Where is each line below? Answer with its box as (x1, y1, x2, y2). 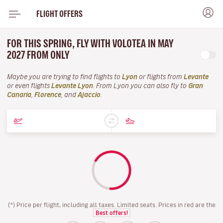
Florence (34, 92, 61, 98)
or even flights (7, 83, 51, 89)
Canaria (7, 92, 31, 98)
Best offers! (95, 210, 128, 216)
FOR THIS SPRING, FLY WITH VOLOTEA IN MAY (7, 38, 173, 49)
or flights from (137, 74, 184, 80)
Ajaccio (78, 92, 101, 98)
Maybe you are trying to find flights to (7, 74, 122, 80)
